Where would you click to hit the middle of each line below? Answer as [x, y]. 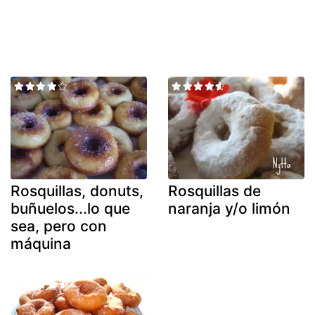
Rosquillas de [214, 191]
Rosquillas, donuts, [77, 191]
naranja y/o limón [229, 208]
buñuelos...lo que [70, 208]
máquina [41, 243]
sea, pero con [59, 226]
